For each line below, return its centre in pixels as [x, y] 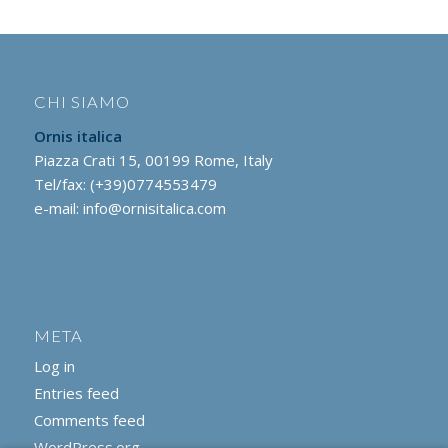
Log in [54, 365]
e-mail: [58, 208]
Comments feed [89, 419]
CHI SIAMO [81, 102]
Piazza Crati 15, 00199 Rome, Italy [153, 160]
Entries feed [76, 392]
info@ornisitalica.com [154, 208]
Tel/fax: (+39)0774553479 [125, 184]
